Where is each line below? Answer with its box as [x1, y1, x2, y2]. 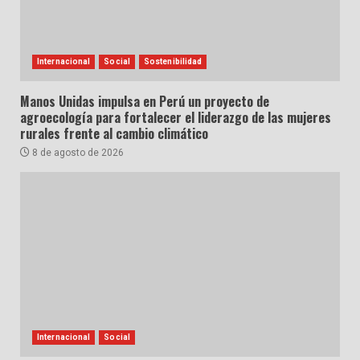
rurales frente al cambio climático [20, 123, 208, 143]
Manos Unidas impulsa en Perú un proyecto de [20, 91, 269, 111]
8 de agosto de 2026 [30, 146, 124, 158]
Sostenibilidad [143, 56, 202, 66]
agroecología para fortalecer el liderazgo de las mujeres [20, 107, 331, 127]
